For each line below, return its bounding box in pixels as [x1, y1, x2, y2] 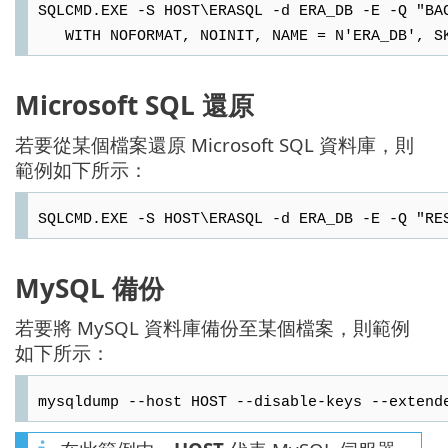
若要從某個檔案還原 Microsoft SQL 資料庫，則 [15, 131, 414, 157]
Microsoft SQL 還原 [15, 86, 254, 123]
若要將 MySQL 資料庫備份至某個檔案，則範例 [15, 314, 410, 340]
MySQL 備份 [15, 269, 164, 306]
